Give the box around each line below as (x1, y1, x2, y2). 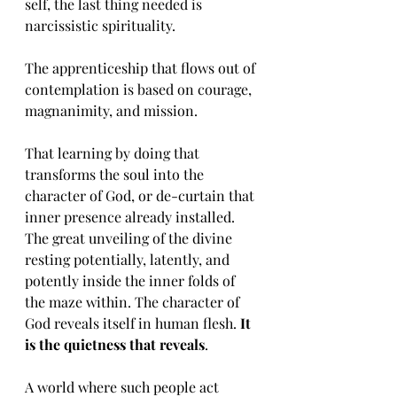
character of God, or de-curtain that (25, 186, 258, 205)
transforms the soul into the (25, 165, 207, 183)
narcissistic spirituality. (25, 16, 179, 35)
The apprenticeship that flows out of (25, 58, 259, 77)
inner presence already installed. (25, 207, 238, 226)
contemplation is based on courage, (25, 80, 255, 98)
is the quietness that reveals (25, 335, 205, 354)
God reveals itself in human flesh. (25, 314, 240, 332)
